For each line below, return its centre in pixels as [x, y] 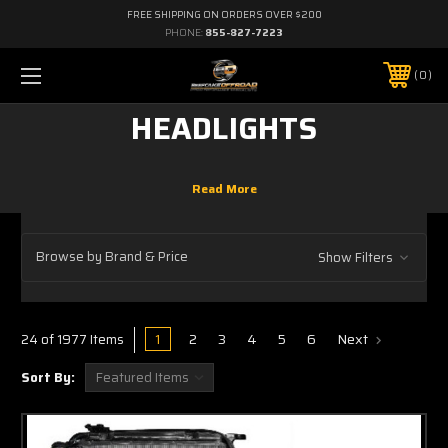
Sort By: [48, 377]
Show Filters [356, 257]
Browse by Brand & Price [112, 257]
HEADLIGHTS [224, 128]
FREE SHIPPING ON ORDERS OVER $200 [224, 14]
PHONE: [185, 32]
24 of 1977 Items [72, 339]
